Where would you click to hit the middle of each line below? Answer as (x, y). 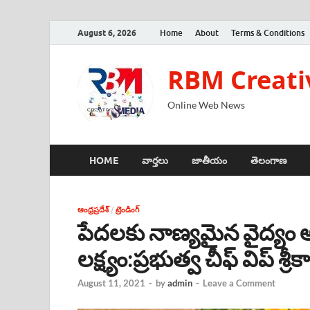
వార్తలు (155, 160)
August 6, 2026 (107, 33)
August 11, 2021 (111, 283)
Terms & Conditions (268, 33)
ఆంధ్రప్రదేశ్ (93, 210)
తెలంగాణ (269, 160)
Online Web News (206, 105)
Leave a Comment (239, 283)
